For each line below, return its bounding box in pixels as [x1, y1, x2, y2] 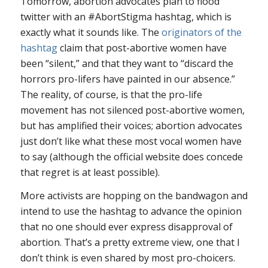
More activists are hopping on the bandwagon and [20, 189, 248, 203]
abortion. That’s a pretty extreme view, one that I [20, 236, 240, 249]
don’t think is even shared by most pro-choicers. [20, 251, 235, 265]
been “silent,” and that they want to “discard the [20, 56, 233, 70]
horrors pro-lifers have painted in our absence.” [20, 72, 235, 86]
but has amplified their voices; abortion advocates [20, 118, 242, 132]
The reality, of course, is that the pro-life [20, 87, 202, 101]
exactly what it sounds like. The [20, 25, 162, 39]
